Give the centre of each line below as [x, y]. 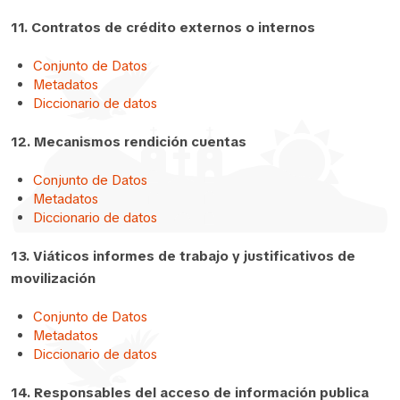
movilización [53, 278]
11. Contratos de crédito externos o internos [163, 27]
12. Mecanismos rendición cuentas [129, 142]
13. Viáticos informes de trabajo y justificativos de [183, 256]
